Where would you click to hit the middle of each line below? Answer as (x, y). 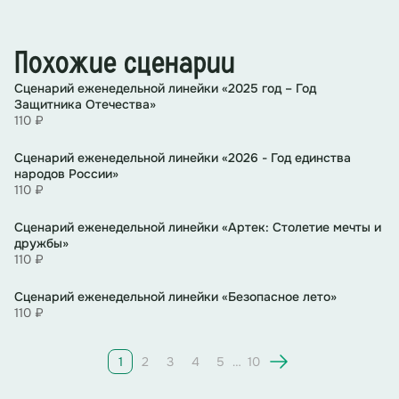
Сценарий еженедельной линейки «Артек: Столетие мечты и (198, 228)
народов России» (66, 174)
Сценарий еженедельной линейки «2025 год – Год (165, 89)
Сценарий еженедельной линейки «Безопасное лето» (175, 297)
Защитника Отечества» (85, 105)
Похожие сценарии (125, 65)
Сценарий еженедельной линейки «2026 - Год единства (183, 158)
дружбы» (41, 244)
